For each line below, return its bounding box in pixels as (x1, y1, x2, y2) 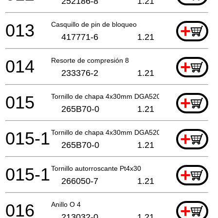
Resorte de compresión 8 (51, 56, 129, 64)
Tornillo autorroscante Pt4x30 (51, 164, 141, 172)
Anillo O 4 (51, 200, 81, 208)
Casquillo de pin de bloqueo (51, 20, 137, 28)
